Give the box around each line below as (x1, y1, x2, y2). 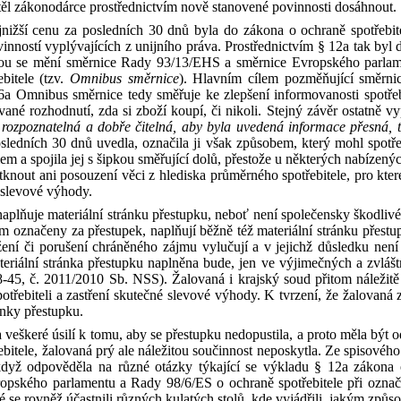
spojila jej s (30, 151, 93, 166)
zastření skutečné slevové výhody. (66, 287, 265, 303)
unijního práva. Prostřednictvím (135, 38, 318, 54)
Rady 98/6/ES (131, 375, 218, 390)
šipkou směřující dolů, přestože (97, 151, 275, 166)
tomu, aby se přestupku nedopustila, (90, 327, 297, 342)
